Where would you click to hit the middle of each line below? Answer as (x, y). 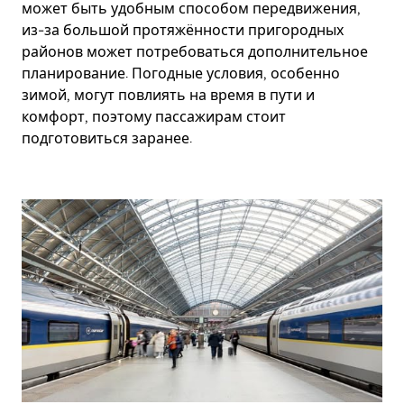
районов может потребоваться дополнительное (195, 52)
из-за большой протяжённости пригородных (183, 30)
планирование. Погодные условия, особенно (181, 73)
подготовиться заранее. (107, 138)
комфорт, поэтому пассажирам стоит (154, 117)
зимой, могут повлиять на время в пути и (168, 95)
